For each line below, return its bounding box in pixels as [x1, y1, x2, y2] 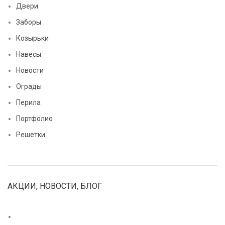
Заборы [16, 18, 41, 27]
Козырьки [16, 34, 49, 43]
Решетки [16, 131, 45, 139]
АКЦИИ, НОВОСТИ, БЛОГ [8, 181, 102, 191]
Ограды [16, 82, 42, 91]
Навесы [16, 50, 41, 59]
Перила [16, 98, 41, 107]
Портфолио [16, 115, 53, 123]
